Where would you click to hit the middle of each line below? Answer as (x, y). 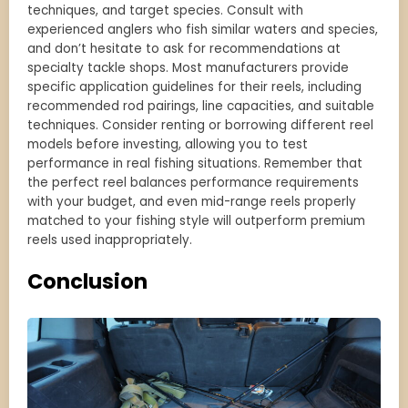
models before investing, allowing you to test (168, 145)
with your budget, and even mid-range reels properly (192, 202)
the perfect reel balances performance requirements (193, 183)
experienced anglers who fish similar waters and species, (203, 30)
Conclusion (87, 282)
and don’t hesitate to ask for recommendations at (184, 49)
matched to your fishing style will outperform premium (196, 221)
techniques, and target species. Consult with (165, 11)
